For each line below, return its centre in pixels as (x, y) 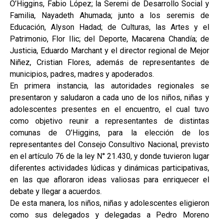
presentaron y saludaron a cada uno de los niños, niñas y (109, 98)
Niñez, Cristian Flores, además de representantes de (109, 62)
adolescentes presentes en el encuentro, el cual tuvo (109, 109)
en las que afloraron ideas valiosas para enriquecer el (109, 180)
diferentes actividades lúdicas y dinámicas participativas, (109, 168)
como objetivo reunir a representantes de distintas (109, 121)
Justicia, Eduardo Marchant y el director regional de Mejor (109, 51)
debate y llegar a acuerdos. (56, 191)
